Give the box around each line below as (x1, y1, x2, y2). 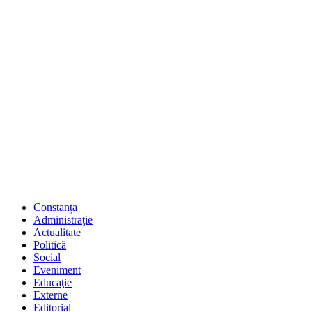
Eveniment (33, 263, 81, 276)
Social (33, 251, 61, 263)
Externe (33, 288, 68, 301)
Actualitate (33, 226, 81, 238)
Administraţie (33, 213, 93, 226)
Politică (33, 238, 66, 251)
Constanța (33, 201, 77, 213)
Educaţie (33, 276, 72, 288)
